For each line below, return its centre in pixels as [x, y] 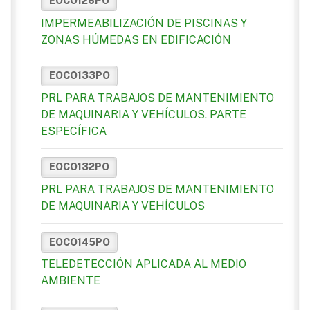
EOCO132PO [79, 167]
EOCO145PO [79, 242]
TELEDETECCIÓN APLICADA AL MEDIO [144, 264]
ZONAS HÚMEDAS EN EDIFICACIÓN [136, 39]
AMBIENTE [71, 281]
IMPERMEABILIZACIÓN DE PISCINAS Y [144, 23]
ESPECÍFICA [74, 131]
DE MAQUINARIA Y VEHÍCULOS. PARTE [144, 114]
